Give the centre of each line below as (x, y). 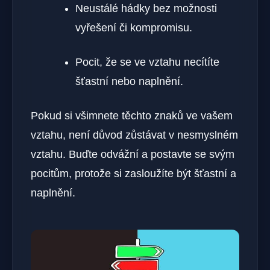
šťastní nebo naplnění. (129, 81)
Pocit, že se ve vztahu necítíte (147, 62)
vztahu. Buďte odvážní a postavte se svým (133, 154)
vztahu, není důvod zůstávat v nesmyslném (134, 135)
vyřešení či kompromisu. (134, 27)
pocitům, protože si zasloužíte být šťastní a (133, 173)
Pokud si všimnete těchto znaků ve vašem (132, 115)
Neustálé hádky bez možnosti (146, 8)
